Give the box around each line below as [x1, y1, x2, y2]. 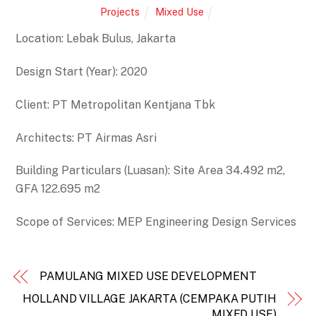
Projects [100, 5, 140, 18]
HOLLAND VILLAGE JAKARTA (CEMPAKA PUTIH [23, 292, 276, 306]
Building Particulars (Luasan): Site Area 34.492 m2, [16, 164, 286, 178]
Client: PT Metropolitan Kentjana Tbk [16, 97, 216, 111]
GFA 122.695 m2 [16, 182, 101, 196]
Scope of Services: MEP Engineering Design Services [16, 215, 297, 229]
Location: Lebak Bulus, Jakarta [16, 32, 176, 46]
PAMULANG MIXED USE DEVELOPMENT [39, 269, 257, 284]
